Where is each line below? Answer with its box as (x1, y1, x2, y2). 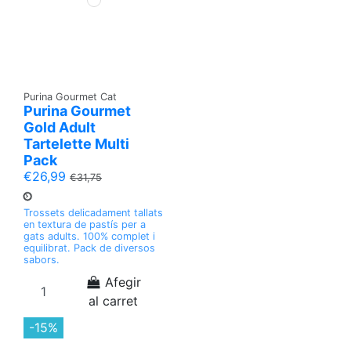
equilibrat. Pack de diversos (24, 242, 155, 255)
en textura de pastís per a (24, 219, 146, 231)
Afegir (105, 274, 142, 291)
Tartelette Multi (24, 135, 129, 152)
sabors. (24, 254, 60, 266)
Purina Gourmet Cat (24, 90, 117, 103)
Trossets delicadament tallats (24, 207, 163, 219)
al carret (89, 293, 138, 309)
